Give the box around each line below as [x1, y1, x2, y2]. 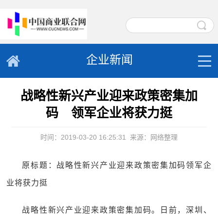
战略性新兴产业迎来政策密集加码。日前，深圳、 [22, 206, 212, 214]
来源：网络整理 [129, 133, 178, 141]
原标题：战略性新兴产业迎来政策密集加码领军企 [22, 161, 212, 169]
